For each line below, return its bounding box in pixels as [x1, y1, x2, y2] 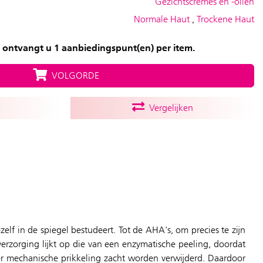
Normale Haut [134, 14, 192, 25]
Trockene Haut [197, 14, 254, 25]
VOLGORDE [46, 70, 99, 81]
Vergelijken [144, 102, 193, 113]
